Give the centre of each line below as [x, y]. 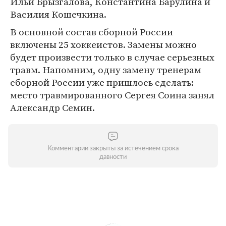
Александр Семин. [52, 107]
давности [113, 157]
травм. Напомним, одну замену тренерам [106, 70]
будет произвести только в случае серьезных [112, 57]
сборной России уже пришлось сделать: [102, 82]
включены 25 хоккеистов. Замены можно [103, 44]
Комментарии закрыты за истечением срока [113, 149]
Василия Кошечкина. [58, 14]
